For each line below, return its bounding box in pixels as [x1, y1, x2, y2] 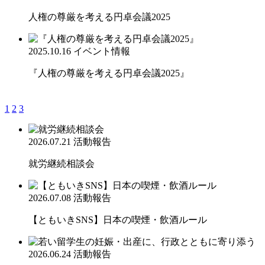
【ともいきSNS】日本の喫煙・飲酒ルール [28, 214, 207, 225]
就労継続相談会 [28, 158, 95, 169]
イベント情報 [73, 46, 130, 56]
